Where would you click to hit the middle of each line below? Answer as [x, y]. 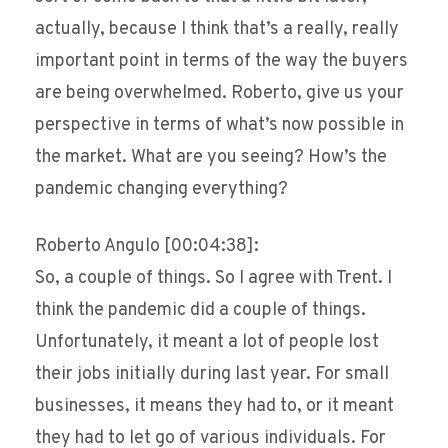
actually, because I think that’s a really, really [217, 30]
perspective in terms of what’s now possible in [219, 126]
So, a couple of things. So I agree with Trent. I [213, 279]
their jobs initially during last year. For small [212, 375]
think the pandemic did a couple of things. [200, 311]
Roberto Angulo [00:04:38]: [147, 247]
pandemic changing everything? [161, 190]
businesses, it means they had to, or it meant [214, 407]
